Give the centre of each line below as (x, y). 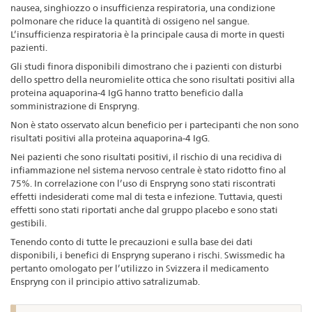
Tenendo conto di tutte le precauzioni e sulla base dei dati (132, 241)
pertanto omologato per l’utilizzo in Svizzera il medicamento (140, 268)
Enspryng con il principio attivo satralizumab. (105, 281)
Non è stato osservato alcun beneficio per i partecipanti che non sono (155, 124)
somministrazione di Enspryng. (75, 106)
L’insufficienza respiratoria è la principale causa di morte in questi (148, 34)
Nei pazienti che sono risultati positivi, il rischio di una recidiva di (146, 156)
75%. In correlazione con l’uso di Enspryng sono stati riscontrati (143, 183)
